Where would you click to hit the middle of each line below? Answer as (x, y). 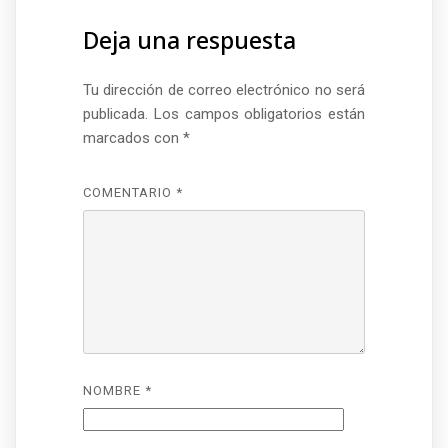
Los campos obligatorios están (259, 113)
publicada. (115, 113)
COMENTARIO (129, 192)
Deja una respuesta (189, 39)
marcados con (132, 137)
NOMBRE (113, 391)
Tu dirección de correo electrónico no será (224, 89)
